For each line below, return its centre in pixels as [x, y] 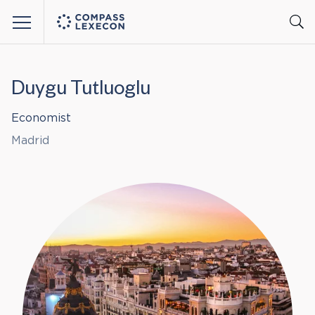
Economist [41, 118]
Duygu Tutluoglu [81, 91]
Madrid [30, 141]
